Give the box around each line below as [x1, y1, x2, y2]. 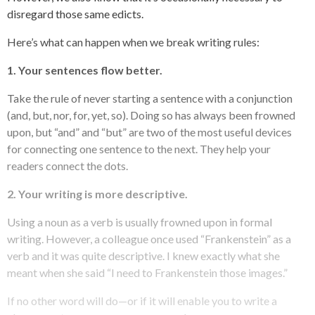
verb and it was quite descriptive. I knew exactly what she [7, 248, 280, 262]
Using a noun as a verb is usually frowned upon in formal [7, 214, 272, 229]
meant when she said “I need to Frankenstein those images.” [7, 265, 288, 279]
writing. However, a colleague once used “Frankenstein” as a [7, 231, 291, 245]
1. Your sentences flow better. [7, 63, 162, 77]
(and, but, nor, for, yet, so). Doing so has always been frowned [7, 108, 295, 122]
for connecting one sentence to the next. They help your [7, 141, 271, 155]
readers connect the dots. [7, 158, 128, 172]
